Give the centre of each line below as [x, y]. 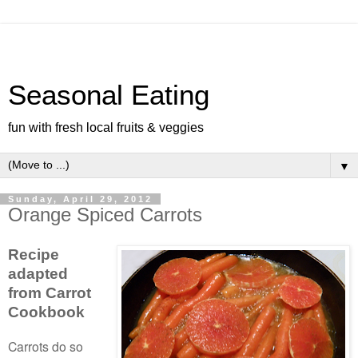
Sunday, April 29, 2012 [80, 199]
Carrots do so [46, 346]
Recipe [34, 254]
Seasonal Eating [109, 95]
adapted [38, 273]
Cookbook [46, 312]
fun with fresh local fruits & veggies [106, 127]
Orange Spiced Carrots [105, 215]
